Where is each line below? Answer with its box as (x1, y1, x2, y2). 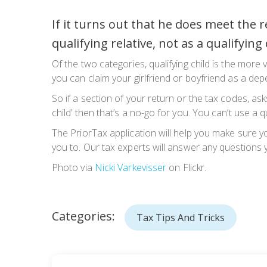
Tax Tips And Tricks (136, 211, 225, 225)
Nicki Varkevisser (94, 161, 167, 175)
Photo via (52, 161, 95, 175)
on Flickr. (166, 161, 207, 175)
